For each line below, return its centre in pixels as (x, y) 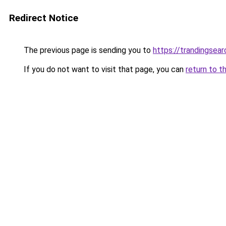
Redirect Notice (44, 18)
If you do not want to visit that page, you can (104, 69)
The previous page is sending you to (87, 50)
